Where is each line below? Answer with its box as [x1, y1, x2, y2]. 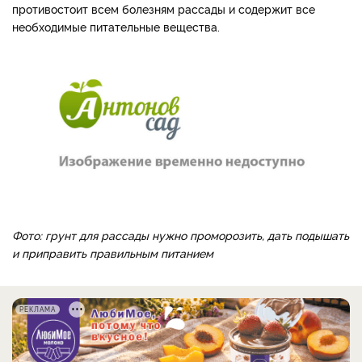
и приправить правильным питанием [12, 245, 213, 261]
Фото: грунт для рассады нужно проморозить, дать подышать [12, 227, 349, 243]
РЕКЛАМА [19, 305, 56, 314]
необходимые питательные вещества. [12, 18, 220, 34]
